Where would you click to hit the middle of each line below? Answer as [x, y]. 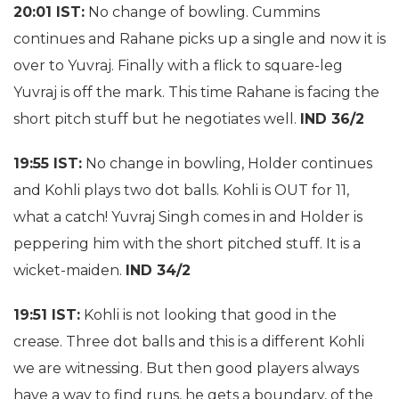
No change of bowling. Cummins [202, 12]
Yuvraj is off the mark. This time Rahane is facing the [196, 92]
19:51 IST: [47, 315]
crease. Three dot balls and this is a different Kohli [189, 342]
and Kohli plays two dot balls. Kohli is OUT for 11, [181, 190]
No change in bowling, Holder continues [227, 163]
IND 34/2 [158, 270]
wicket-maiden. [69, 270]
